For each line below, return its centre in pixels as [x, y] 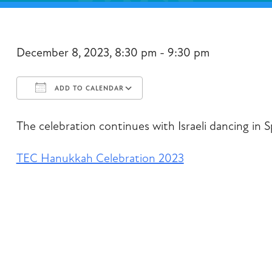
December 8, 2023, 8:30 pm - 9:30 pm [113, 53]
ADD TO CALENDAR [88, 89]
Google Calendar [183, 117]
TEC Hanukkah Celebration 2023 [100, 158]
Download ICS [63, 117]
